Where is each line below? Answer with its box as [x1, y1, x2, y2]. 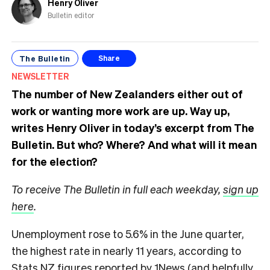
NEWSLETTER [11, 70, 69, 81]
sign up [223, 181, 259, 196]
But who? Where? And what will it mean [57, 137, 257, 151]
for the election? [11, 154, 98, 168]
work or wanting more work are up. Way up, [11, 103, 230, 118]
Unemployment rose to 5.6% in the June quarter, [11, 226, 244, 240]
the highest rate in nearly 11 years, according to [11, 243, 241, 257]
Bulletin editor [48, 11, 94, 20]
